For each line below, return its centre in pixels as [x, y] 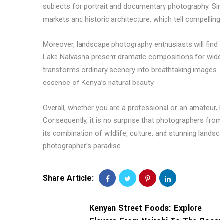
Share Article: [68, 178]
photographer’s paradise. [82, 146]
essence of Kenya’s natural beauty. [99, 82]
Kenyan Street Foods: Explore [146, 208]
